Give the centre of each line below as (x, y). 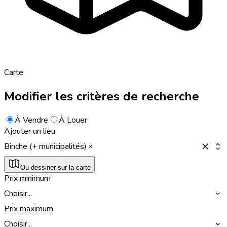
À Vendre (31, 120)
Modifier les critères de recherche (102, 96)
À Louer (73, 120)
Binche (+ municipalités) (45, 146)
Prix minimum (27, 178)
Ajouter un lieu (30, 131)
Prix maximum (29, 209)
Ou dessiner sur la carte (55, 167)
